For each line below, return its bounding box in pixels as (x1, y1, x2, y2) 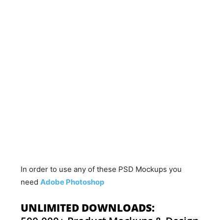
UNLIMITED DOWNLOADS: (21, 201, 155, 215)
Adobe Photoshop (40, 177, 105, 187)
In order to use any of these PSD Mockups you (21, 165, 182, 174)
